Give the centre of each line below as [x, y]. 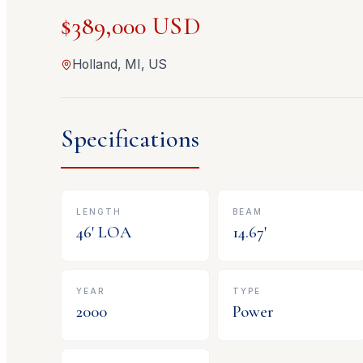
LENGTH [99, 211]
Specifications [130, 139]
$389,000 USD [131, 27]
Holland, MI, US [120, 65]
